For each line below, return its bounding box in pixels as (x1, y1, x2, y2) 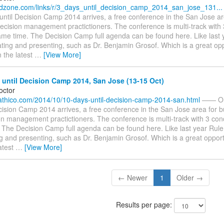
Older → (176, 172, 203, 182)
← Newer (118, 172, 148, 182)
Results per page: (115, 199, 174, 209)
